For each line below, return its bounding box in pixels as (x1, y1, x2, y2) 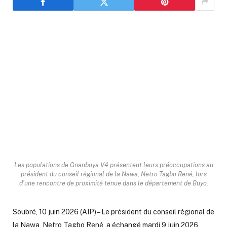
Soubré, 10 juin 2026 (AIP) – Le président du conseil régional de (13, 208, 214, 216)
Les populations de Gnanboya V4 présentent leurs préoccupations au (14, 161, 213, 169)
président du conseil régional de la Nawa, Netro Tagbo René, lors (20, 170, 207, 178)
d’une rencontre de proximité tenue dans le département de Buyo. (19, 179, 208, 187)
